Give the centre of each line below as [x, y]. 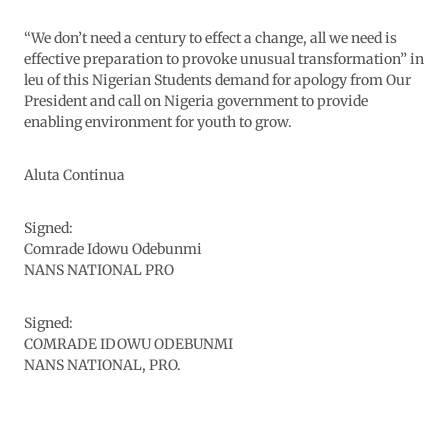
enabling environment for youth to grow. [158, 122]
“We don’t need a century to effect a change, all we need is [210, 38]
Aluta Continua [74, 175]
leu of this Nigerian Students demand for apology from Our [217, 80]
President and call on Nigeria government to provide [196, 101]
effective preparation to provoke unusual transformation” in [224, 59]
